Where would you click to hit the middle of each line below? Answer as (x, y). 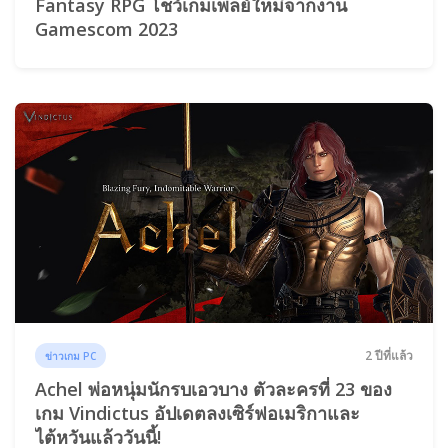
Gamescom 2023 (106, 28)
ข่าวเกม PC (71, 355)
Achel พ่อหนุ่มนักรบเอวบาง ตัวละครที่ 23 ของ (213, 389)
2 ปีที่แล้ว (389, 355)
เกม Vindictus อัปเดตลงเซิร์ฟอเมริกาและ (197, 413)
